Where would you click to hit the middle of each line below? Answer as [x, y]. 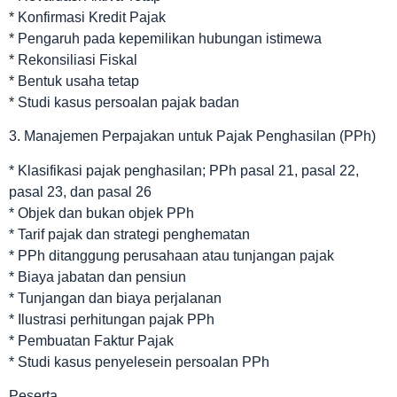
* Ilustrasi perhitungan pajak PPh [112, 319]
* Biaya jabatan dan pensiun [97, 276]
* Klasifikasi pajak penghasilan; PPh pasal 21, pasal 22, [184, 170]
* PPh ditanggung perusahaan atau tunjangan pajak [171, 255]
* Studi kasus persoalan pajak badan [124, 102]
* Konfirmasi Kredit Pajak [87, 17]
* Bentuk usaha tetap [74, 81]
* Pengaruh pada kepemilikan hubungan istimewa [165, 38]
